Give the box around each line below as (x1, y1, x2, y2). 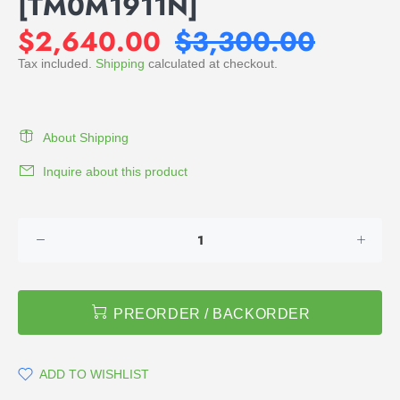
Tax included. (18, 56, 96, 71)
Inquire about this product (43, 164, 187, 179)
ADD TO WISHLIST (39, 367, 149, 381)
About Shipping (43, 130, 129, 145)
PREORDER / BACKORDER (113, 305, 311, 321)
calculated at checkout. (145, 56, 278, 71)
